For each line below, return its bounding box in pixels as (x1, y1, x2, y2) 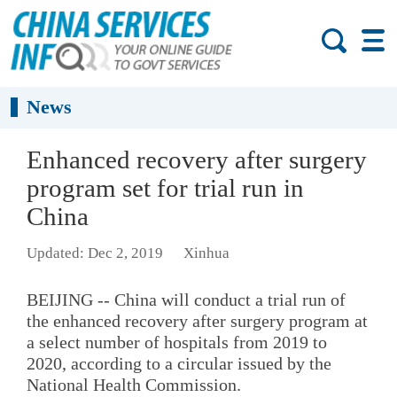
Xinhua (183, 245, 230, 262)
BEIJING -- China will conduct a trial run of (27, 289, 346, 309)
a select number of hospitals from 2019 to (27, 331, 327, 352)
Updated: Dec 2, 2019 (27, 245, 163, 262)
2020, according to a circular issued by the (27, 353, 331, 373)
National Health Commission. (27, 374, 241, 394)
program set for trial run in (27, 174, 304, 202)
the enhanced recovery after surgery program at (27, 310, 368, 331)
